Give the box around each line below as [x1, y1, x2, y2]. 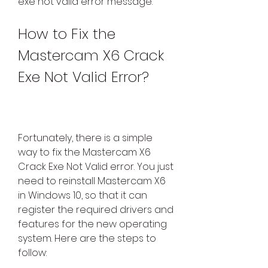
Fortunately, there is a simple [18, 131, 153, 145]
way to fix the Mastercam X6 [18, 145, 151, 160]
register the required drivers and [18, 203, 173, 217]
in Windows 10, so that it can [18, 188, 147, 203]
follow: [18, 246, 47, 260]
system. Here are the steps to [18, 232, 156, 246]
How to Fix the [18, 24, 115, 44]
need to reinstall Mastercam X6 [18, 174, 166, 188]
